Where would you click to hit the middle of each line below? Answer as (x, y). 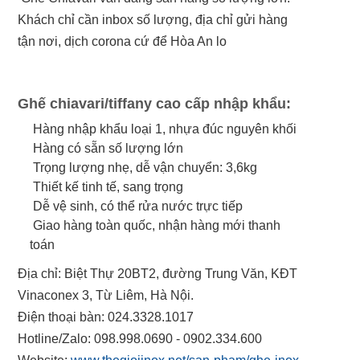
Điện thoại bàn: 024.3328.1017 (106, 317)
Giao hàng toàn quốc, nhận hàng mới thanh (155, 226)
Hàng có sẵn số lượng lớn (107, 149)
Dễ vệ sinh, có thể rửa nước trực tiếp (137, 207)
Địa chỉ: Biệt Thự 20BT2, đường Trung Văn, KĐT (158, 274)
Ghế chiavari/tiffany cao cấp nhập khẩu (152, 104)
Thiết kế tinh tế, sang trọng (107, 187)
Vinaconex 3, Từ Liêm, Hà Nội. (106, 296)
